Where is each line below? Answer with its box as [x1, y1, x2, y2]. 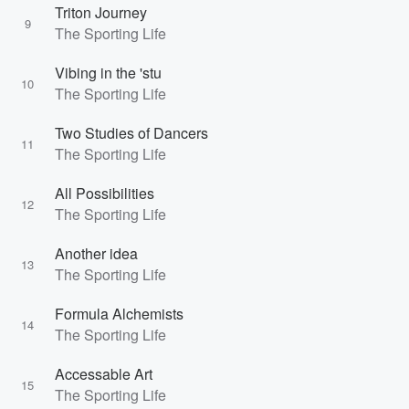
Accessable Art [55, 363, 152, 384]
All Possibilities [55, 183, 154, 204]
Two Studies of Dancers [55, 122, 208, 143]
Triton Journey [55, 2, 147, 23]
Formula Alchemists [55, 303, 184, 324]
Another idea [55, 243, 138, 264]
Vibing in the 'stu [55, 62, 162, 83]
